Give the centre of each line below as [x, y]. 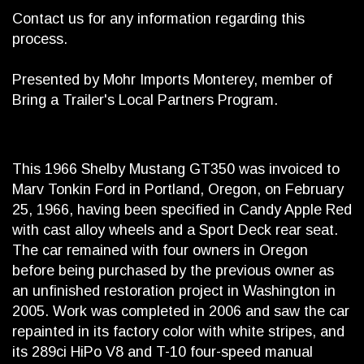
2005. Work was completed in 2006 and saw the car [181, 312]
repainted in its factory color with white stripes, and [178, 332]
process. [42, 39]
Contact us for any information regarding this [158, 19]
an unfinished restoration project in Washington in [174, 291]
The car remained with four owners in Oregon [160, 251]
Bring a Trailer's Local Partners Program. [145, 100]
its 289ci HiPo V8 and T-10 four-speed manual [162, 352]
